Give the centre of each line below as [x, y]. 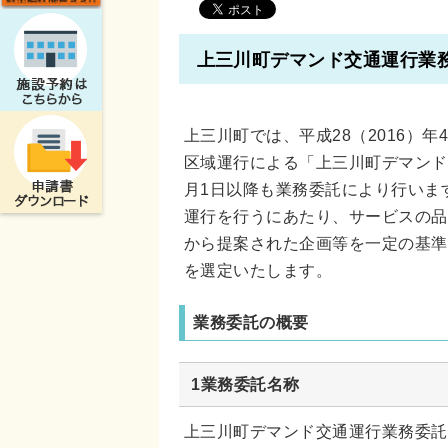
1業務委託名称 [245, 383]
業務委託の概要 [251, 321]
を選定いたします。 [258, 270]
